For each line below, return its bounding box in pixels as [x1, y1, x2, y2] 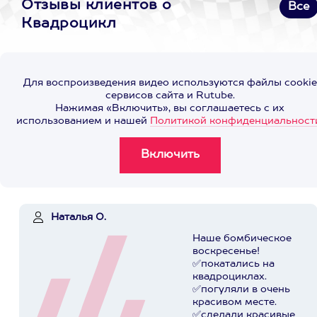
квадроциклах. [192, 272, 267, 282]
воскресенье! [192, 246, 260, 256]
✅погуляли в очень [192, 284, 290, 294]
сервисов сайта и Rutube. [105, 91, 235, 100]
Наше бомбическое [192, 234, 292, 243]
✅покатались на [192, 259, 275, 269]
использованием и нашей [16, 116, 150, 126]
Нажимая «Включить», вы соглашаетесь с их [55, 103, 284, 113]
